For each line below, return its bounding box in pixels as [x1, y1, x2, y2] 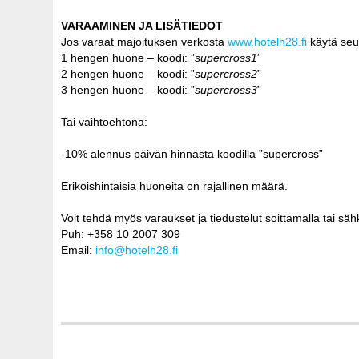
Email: [61, 243, 95, 256]
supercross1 [195, 50, 257, 64]
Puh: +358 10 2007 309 [61, 227, 184, 240]
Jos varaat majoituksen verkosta [61, 34, 228, 48]
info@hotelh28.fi [95, 243, 178, 256]
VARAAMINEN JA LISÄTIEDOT [61, 18, 223, 32]
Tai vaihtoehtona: [61, 115, 147, 128]
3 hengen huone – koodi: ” [61, 83, 195, 96]
